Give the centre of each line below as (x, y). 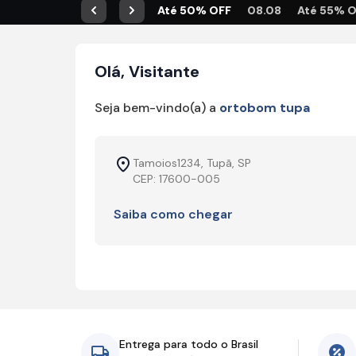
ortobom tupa (264, 108)
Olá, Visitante (147, 72)
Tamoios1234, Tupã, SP (192, 163)
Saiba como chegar (173, 214)
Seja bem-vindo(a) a (157, 108)
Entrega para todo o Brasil (189, 344)
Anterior (120, 17)
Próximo (157, 17)
